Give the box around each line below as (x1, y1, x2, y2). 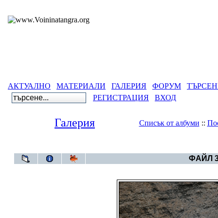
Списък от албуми (139, 119, 200, 127)
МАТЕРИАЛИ (56, 82, 106, 90)
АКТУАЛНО (8, 82, 51, 90)
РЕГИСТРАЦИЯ (93, 93, 149, 102)
